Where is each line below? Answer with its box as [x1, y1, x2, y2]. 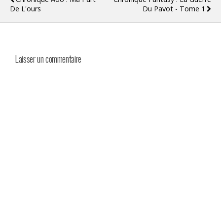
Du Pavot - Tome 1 [143, 4, 205, 14]
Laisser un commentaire [15, 51, 81, 65]
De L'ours [10, 4, 41, 14]
